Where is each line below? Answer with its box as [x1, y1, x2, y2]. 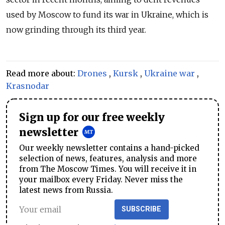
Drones [77, 68, 107, 79]
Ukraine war [144, 68, 195, 79]
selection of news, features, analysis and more [19, 154, 197, 164]
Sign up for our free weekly [19, 111, 165, 125]
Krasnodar [6, 81, 49, 91]
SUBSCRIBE [122, 205, 162, 214]
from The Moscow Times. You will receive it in [19, 164, 196, 174]
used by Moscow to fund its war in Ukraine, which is [6, 10, 208, 20]
